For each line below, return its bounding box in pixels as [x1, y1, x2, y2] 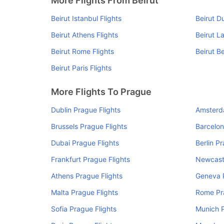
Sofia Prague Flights [51, 204, 116, 213]
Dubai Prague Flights [51, 138, 119, 147]
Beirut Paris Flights [51, 63, 111, 72]
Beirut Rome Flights [51, 47, 114, 55]
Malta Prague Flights [51, 188, 118, 196]
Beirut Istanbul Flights [51, 14, 121, 22]
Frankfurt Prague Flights [51, 155, 130, 163]
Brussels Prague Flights [51, 122, 127, 130]
